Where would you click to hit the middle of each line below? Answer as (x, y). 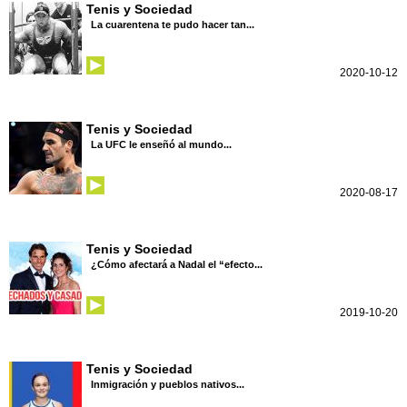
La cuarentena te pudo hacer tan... (173, 25)
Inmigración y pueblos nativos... (168, 385)
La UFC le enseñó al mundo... (161, 145)
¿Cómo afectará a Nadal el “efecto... (177, 265)
